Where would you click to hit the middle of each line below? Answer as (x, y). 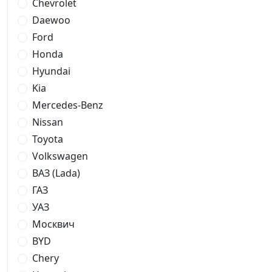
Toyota (48, 139)
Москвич (53, 224)
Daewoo (51, 20)
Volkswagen (60, 156)
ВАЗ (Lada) (56, 173)
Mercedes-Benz (68, 105)
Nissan (48, 122)
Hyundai (51, 71)
